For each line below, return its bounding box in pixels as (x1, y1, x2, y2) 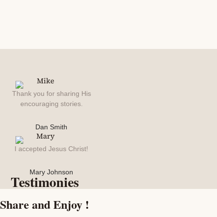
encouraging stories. (20, 99, 83, 108)
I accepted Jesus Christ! (15, 144, 89, 153)
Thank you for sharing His (12, 89, 91, 97)
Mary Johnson (30, 168, 74, 176)
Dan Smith (35, 123, 68, 131)
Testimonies (11, 171, 79, 192)
